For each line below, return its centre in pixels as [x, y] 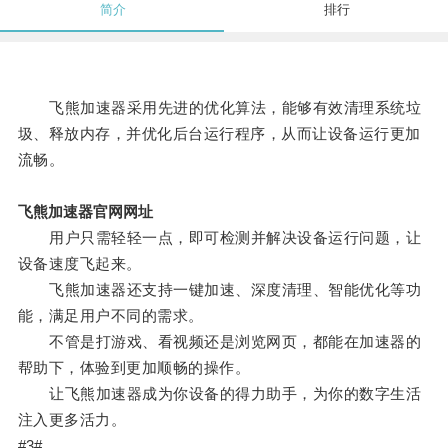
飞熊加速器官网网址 [85, 212]
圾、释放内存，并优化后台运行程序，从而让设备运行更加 [219, 134]
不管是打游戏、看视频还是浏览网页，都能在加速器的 [219, 342]
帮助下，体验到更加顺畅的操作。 [134, 368]
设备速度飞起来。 [79, 264]
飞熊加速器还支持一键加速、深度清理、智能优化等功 [219, 290]
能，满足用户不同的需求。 [110, 316]
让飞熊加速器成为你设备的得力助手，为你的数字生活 [219, 394]
